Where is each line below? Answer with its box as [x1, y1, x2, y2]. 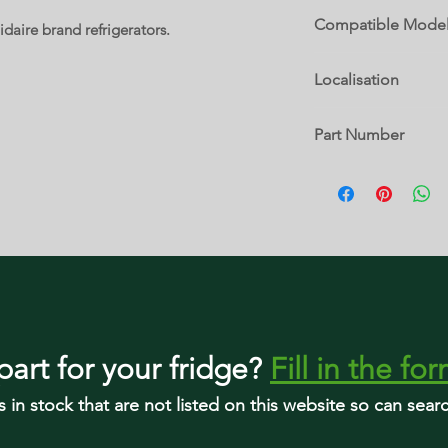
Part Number [314, 125, 404, 144]
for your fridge [49, 351, 248, 387]
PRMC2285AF [314, 53, 398, 71]
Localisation [314, 70, 399, 89]
